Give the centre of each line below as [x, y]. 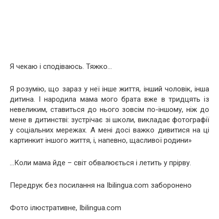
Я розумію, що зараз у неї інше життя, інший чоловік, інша [109, 89]
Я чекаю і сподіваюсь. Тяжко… [61, 66]
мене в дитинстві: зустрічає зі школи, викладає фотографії [109, 120]
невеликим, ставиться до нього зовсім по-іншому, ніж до [109, 109]
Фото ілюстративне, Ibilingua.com [66, 208]
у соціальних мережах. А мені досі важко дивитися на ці [109, 130]
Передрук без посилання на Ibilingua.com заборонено [101, 185]
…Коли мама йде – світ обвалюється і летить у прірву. [100, 163]
